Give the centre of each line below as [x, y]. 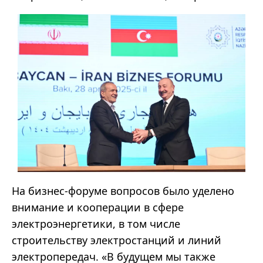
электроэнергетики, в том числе [96, 224]
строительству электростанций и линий [117, 240]
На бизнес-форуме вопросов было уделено [123, 191]
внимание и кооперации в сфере [98, 208]
